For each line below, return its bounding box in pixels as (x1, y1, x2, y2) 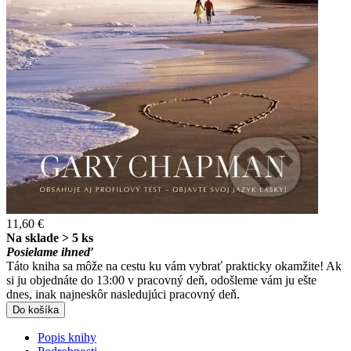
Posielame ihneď (6, 244, 93, 259)
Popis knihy (38, 330, 96, 344)
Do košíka (13, 303, 59, 316)
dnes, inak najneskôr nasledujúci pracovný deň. (6, 287, 240, 301)
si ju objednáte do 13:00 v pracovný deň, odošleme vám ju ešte (6, 273, 317, 287)
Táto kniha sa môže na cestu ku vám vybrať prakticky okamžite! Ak (6, 259, 342, 273)
